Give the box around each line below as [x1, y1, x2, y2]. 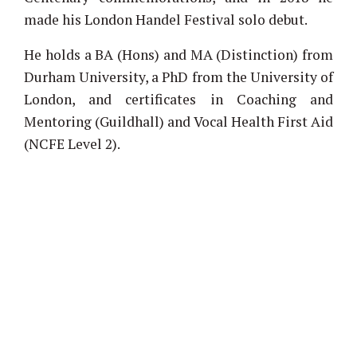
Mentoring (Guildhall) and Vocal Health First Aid [24, 112, 333, 131]
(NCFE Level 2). [24, 134, 120, 153]
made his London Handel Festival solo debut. [24, 10, 308, 29]
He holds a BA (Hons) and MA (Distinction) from [24, 45, 333, 64]
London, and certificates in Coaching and [24, 89, 333, 108]
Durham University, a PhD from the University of [24, 67, 333, 86]
